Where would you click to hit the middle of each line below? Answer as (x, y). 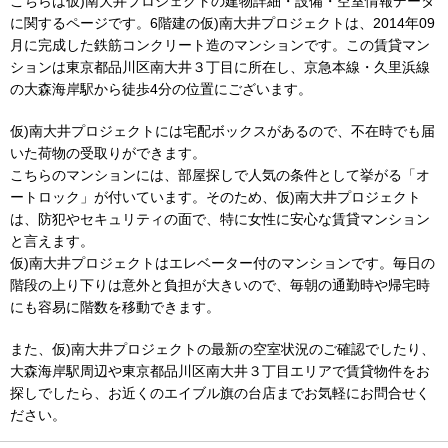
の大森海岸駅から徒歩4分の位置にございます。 (161, 89)
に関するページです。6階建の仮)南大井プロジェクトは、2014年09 (222, 23)
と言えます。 (52, 241)
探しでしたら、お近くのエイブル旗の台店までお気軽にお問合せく (220, 393)
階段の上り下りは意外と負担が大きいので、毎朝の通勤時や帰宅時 (220, 285)
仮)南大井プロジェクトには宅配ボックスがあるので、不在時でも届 (222, 131)
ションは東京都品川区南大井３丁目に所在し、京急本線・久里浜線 (220, 67)
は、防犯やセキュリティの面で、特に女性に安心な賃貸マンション (220, 219)
